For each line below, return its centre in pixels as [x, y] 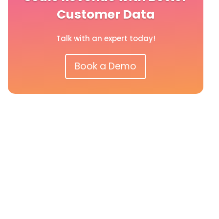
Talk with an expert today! [106, 38]
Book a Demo [106, 66]
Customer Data [106, 14]
